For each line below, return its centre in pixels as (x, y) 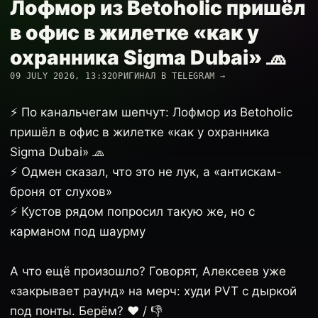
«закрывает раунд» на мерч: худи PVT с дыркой (153, 291)
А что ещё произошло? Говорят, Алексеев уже (148, 271)
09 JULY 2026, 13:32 (61, 76)
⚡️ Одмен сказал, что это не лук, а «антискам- (146, 172)
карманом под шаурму (78, 231)
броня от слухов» (61, 192)
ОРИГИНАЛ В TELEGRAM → (169, 76)
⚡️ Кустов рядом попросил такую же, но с (132, 212)
